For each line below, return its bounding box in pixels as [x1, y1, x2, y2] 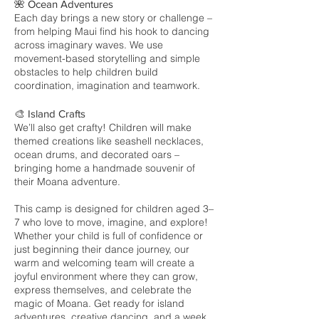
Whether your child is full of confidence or [14, 229, 203, 242]
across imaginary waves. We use [14, 38, 163, 51]
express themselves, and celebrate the [14, 283, 192, 296]
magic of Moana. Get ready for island [14, 297, 184, 310]
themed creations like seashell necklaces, [14, 135, 204, 147]
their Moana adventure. [14, 175, 120, 188]
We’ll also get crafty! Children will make [14, 121, 192, 134]
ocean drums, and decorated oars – [14, 148, 179, 161]
